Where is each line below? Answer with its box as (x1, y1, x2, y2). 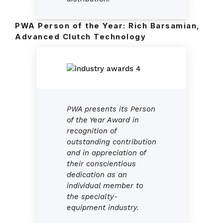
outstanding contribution (67, 137, 156, 147)
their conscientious (67, 159, 136, 169)
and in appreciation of (67, 148, 146, 158)
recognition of (67, 126, 116, 136)
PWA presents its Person (67, 105, 155, 114)
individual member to (67, 181, 143, 191)
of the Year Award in (67, 115, 139, 125)
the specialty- (67, 192, 118, 202)
